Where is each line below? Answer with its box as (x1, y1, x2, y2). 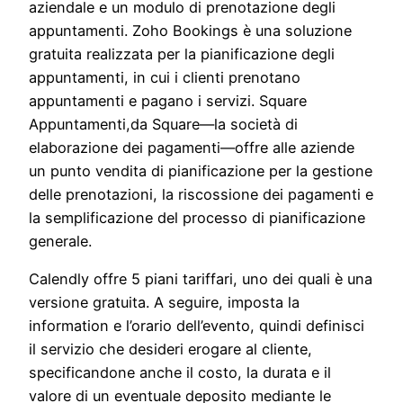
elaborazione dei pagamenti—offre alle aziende (29, 138, 354, 157)
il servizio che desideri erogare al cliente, (29, 340, 312, 359)
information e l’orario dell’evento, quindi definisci (29, 317, 364, 336)
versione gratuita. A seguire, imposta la (29, 293, 300, 312)
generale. (29, 231, 92, 250)
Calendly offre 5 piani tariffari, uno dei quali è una (29, 270, 372, 289)
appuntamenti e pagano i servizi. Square (29, 91, 307, 110)
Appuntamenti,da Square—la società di (29, 114, 298, 133)
